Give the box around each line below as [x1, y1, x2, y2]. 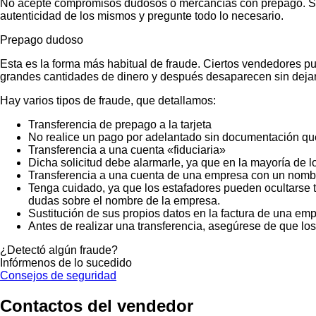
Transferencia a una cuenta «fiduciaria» [28, 143, 226, 156]
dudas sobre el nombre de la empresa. [28, 194, 220, 207]
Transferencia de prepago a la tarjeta [28, 118, 212, 130]
